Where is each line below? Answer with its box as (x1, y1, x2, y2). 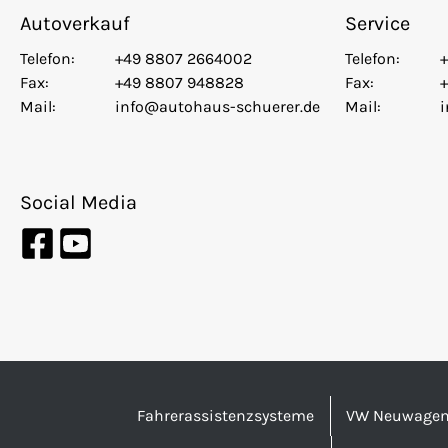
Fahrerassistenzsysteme (137, 406, 314, 426)
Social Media (20, 191, 137, 215)
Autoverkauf (20, 12, 130, 36)
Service (345, 12, 411, 36)
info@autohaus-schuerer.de (114, 97, 320, 117)
